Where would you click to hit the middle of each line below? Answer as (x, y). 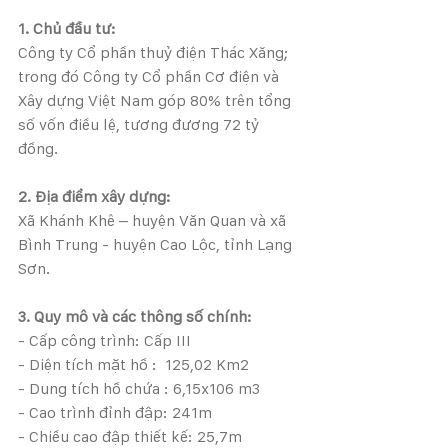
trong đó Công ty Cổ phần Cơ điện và (150, 77)
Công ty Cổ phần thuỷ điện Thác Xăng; (155, 53)
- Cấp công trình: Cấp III (104, 341)
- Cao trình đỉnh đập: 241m (115, 413)
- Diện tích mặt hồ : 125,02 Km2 (133, 365)
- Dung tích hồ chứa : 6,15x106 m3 (139, 389)
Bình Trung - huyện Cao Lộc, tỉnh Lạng (157, 245)
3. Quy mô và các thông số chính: (135, 317)
